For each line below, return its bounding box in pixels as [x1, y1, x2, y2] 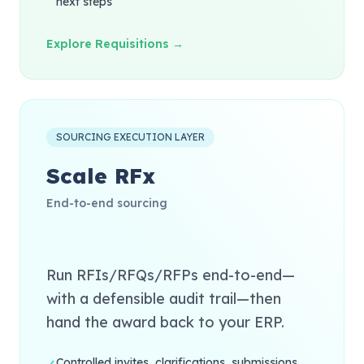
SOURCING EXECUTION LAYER [56, 131, 205, 143]
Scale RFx [46, 162, 155, 189]
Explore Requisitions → [46, 37, 184, 51]
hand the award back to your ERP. [46, 313, 284, 331]
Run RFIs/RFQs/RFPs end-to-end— [46, 266, 295, 284]
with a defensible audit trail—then [46, 289, 281, 308]
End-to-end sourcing [46, 196, 167, 210]
